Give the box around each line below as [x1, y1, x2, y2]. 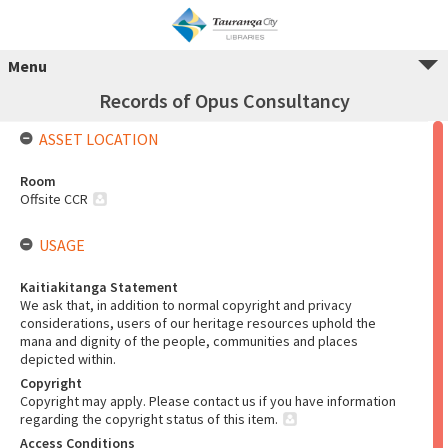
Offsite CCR [20, 190, 88, 208]
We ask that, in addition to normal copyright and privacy [20, 296, 352, 314]
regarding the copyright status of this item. [20, 410, 278, 428]
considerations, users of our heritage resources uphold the [20, 314, 376, 332]
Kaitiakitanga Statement [20, 278, 178, 296]
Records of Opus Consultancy [98, 88, 350, 113]
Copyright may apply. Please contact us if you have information [20, 392, 396, 410]
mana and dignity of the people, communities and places [20, 332, 358, 350]
